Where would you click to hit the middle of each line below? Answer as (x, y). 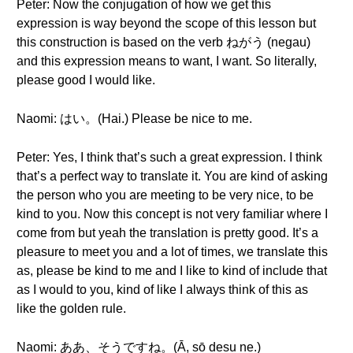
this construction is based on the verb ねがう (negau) (163, 42)
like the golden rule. (71, 308)
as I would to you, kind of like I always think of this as (162, 290)
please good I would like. (86, 80)
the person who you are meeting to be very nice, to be (165, 195)
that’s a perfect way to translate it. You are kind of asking (172, 176)
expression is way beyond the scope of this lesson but (166, 23)
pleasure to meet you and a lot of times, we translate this (172, 252)
